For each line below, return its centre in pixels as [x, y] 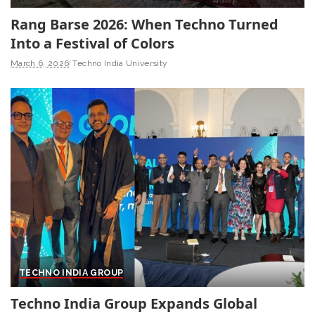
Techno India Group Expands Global [134, 303]
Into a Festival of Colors [92, 44]
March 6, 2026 [40, 64]
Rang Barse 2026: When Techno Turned [144, 25]
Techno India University [120, 64]
